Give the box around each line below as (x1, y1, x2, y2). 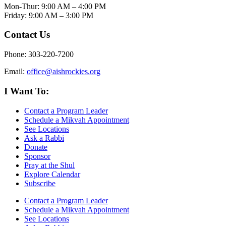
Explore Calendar (24, 169, 80, 179)
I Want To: (4, 85, 49, 96)
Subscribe (24, 179, 55, 188)
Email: (4, 67, 27, 76)
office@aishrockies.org (27, 67, 100, 76)
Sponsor (24, 151, 50, 160)
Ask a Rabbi (24, 133, 64, 142)
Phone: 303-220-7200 (4, 50, 74, 59)
